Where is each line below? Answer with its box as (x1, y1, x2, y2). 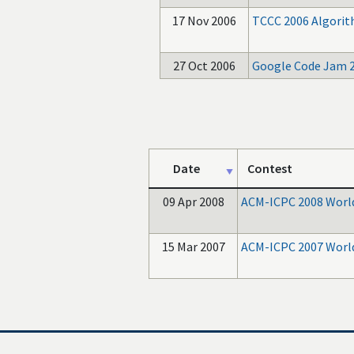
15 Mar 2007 (161, 239, 225, 254)
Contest (247, 160, 292, 176)
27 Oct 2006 (173, 58, 235, 73)
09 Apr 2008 (162, 194, 224, 209)
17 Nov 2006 (172, 13, 236, 28)
